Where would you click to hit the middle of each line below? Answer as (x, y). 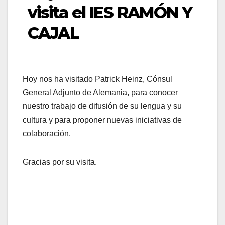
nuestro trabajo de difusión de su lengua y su (102, 106)
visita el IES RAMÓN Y (110, 13)
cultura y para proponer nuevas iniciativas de (102, 120)
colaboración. (47, 134)
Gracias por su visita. (60, 162)
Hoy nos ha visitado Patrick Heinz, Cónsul (97, 79)
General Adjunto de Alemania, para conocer (100, 93)
